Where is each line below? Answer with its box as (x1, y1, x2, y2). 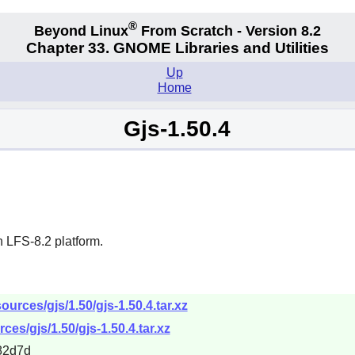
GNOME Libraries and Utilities (113, 40, 329, 57)
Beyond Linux (34, 22, 128, 39)
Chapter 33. (26, 40, 113, 57)
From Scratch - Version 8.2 (137, 22, 321, 39)
